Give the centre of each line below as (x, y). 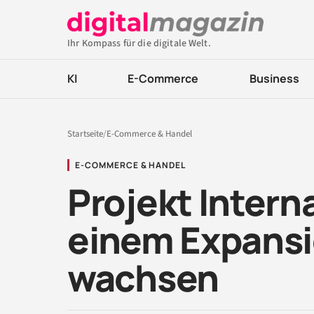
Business (274, 78)
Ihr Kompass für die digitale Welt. (139, 43)
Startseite (85, 134)
